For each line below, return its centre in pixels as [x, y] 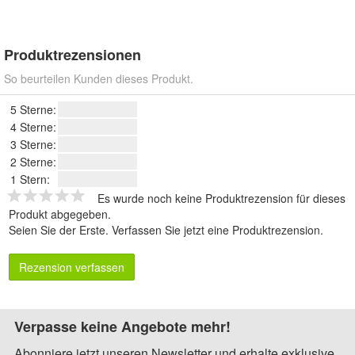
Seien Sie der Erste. [60, 230]
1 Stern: [30, 179]
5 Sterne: [33, 110]
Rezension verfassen [72, 267]
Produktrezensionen [73, 55]
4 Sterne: [33, 127]
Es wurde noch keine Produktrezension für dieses [221, 198]
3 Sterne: [33, 145]
